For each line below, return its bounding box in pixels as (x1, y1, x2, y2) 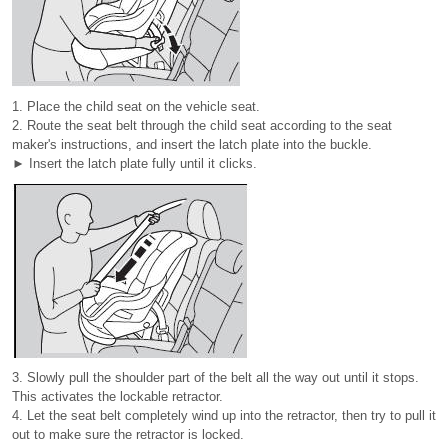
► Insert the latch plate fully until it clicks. (12, 156, 257, 171)
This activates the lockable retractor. (12, 389, 223, 404)
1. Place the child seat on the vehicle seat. (12, 99, 260, 114)
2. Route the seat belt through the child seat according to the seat (12, 118, 392, 133)
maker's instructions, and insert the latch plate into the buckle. (12, 137, 372, 152)
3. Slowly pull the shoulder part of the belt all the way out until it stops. (12, 370, 419, 385)
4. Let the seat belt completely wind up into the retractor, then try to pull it (12, 408, 436, 423)
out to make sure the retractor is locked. (12, 427, 244, 442)
